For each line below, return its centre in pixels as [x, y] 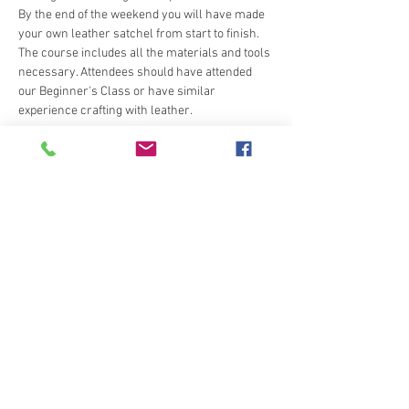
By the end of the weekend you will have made [143, 15]
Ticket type [47, 251]
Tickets [46, 165]
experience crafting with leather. [105, 111]
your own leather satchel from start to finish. [139, 34]
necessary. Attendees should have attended [136, 73]
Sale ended [59, 221]
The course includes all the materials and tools [146, 53]
